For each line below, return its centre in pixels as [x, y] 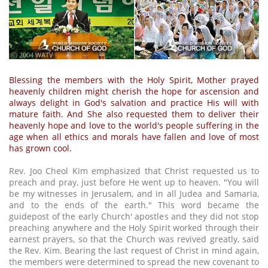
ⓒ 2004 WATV [32, 55]
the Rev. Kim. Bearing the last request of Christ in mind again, [134, 251]
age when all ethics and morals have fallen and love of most [134, 137]
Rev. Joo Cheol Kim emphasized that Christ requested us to [134, 171]
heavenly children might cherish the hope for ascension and [134, 92]
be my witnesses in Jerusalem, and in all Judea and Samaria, [134, 194]
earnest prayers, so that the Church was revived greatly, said [134, 239]
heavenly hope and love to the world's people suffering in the [134, 126]
